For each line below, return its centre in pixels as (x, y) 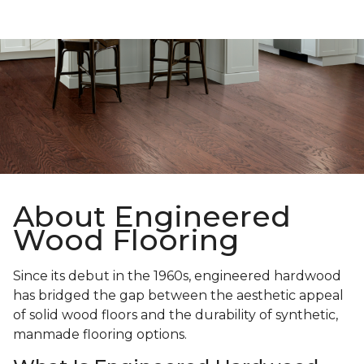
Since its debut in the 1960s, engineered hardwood (177, 276)
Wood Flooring (126, 240)
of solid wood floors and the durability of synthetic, (175, 315)
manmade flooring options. (102, 335)
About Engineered (152, 217)
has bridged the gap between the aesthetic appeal (178, 296)
